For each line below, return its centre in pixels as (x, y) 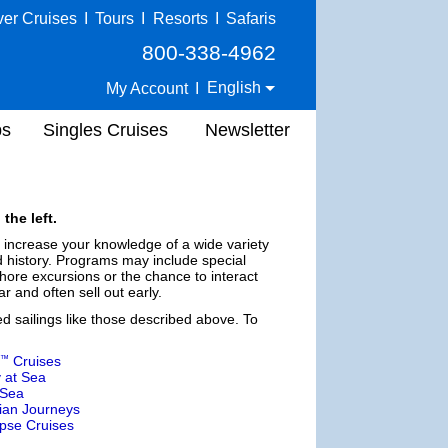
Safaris (251, 18)
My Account (147, 88)
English (236, 87)
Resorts (180, 18)
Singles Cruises (105, 129)
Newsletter (247, 129)
